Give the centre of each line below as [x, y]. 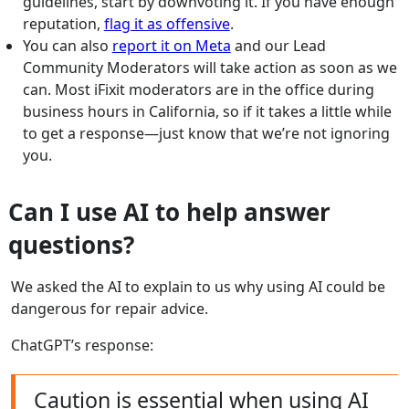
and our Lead [278, 46]
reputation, [63, 24]
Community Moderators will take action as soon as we [210, 68]
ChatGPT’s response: [82, 346]
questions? [72, 245]
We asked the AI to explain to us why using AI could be [198, 287]
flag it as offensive [167, 24]
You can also [67, 46]
